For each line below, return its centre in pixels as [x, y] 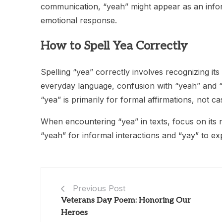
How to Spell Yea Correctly [114, 46]
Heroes [74, 213]
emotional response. [79, 20]
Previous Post [99, 188]
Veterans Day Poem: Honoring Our [126, 200]
